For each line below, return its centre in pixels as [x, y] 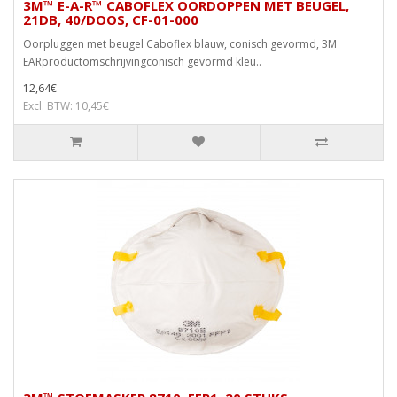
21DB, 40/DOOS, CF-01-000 [111, 20]
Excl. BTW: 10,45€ [66, 106]
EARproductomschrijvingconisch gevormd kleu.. [142, 62]
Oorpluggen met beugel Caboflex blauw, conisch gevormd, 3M [180, 44]
